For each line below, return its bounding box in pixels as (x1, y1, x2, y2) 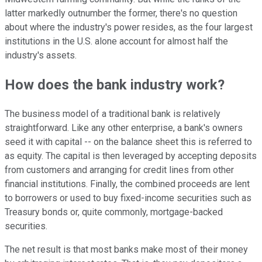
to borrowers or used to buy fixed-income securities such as (5, 192, 251, 204)
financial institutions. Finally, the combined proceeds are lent (5, 178, 250, 190)
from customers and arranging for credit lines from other (5, 164, 234, 176)
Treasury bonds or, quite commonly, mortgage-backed (5, 206, 223, 218)
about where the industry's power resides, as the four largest (5, 22, 253, 33)
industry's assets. (5, 50, 77, 61)
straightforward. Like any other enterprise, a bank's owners (5, 122, 243, 134)
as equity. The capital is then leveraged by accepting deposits (5, 150, 257, 162)
